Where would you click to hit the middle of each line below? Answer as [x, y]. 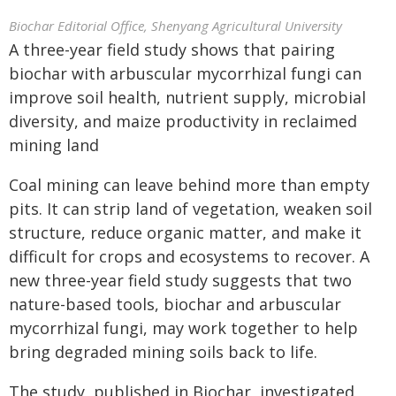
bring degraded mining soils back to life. [163, 352]
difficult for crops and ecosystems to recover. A [189, 256]
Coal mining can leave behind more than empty [189, 185]
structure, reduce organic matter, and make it [185, 232]
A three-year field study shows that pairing [172, 49]
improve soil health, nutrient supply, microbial [187, 97]
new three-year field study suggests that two [180, 280]
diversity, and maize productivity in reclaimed [183, 121]
